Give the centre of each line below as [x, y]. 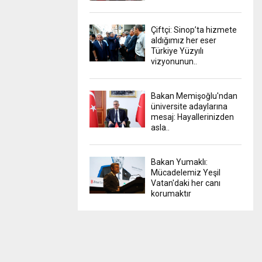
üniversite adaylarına [189, 106]
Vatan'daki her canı [186, 183]
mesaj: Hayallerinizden [192, 117]
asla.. [160, 127]
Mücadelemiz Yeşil [186, 172]
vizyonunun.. [174, 61]
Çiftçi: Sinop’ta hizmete [194, 30]
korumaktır [171, 193]
